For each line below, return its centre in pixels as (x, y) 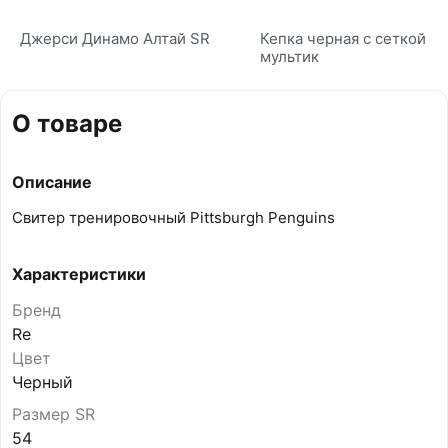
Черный (42, 382)
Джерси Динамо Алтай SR (115, 39)
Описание (52, 182)
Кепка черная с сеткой (343, 39)
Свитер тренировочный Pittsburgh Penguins (173, 218)
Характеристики (79, 274)
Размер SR (53, 414)
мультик (289, 57)
